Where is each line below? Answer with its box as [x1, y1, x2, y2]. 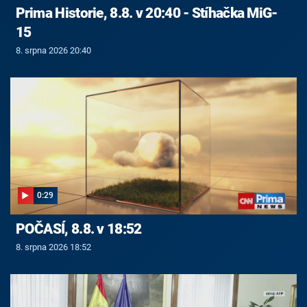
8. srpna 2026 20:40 [15, 45, 91, 56]
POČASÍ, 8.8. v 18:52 [15, 221, 142, 238]
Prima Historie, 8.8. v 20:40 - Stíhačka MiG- [15, 5, 278, 22]
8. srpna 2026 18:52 [15, 242, 91, 253]
